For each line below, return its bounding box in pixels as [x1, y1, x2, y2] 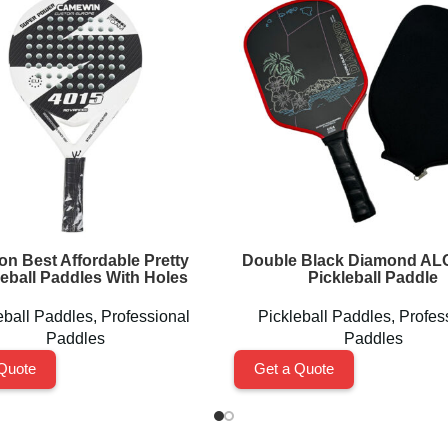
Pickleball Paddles [258, 308, 391, 325]
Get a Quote [254, 360, 334, 377]
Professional [101, 308, 190, 325]
